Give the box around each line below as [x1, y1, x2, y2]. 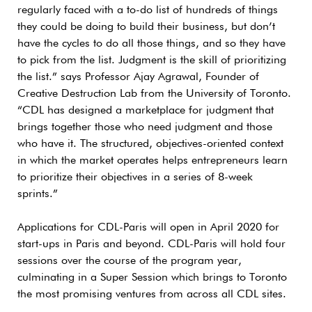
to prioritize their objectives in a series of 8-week [17, 171, 253, 183]
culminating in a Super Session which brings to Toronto [17, 272, 287, 283]
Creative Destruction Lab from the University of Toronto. [17, 88, 291, 100]
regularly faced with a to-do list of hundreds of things [17, 4, 278, 16]
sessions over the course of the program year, [17, 255, 242, 267]
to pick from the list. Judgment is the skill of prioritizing [17, 54, 286, 66]
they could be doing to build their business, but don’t [17, 21, 275, 33]
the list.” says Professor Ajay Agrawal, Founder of [17, 71, 259, 83]
